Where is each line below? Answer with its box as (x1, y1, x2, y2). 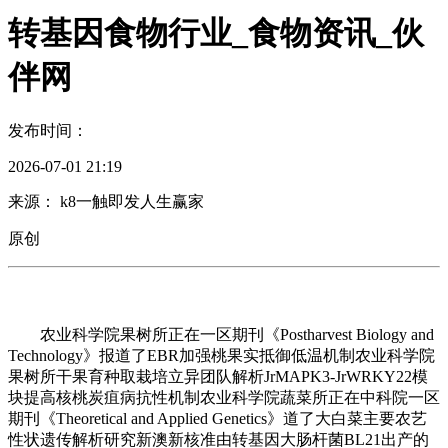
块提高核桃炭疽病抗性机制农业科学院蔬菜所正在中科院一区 (8, 388, 440, 406)
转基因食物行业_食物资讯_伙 (8, 14, 424, 51)
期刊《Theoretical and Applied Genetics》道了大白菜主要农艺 (8, 409, 427, 427)
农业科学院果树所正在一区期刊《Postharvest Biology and (8, 325, 434, 343)
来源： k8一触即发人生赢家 (8, 192, 204, 210)
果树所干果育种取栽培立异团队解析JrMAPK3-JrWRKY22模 (8, 367, 428, 385)
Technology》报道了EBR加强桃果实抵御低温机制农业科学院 (8, 346, 435, 364)
